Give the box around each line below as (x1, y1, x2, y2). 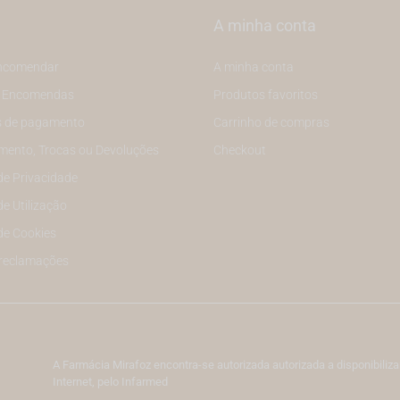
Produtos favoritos (213, 87, 318, 103)
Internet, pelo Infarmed (53, 375, 168, 389)
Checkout (213, 143, 266, 158)
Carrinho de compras (213, 115, 329, 130)
